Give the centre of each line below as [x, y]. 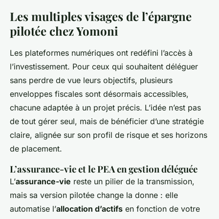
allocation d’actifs [89, 209]
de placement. [36, 149]
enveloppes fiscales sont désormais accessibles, [99, 94]
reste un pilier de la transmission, [133, 182]
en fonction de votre [161, 209]
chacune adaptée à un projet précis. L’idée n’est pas [105, 108]
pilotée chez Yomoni [64, 31]
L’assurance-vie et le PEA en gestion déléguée [104, 169]
